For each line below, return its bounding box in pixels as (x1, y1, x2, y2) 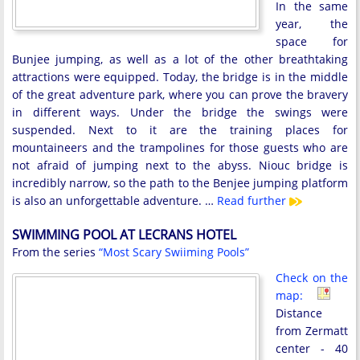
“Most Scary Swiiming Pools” (99, 243, 249, 260)
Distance (276, 305, 322, 321)
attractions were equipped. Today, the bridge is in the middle (12, 68, 348, 84)
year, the (276, 15, 348, 31)
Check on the (276, 269, 348, 285)
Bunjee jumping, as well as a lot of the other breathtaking (12, 51, 348, 67)
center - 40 (276, 340, 348, 356)
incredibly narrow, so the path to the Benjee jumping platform (12, 174, 348, 190)
